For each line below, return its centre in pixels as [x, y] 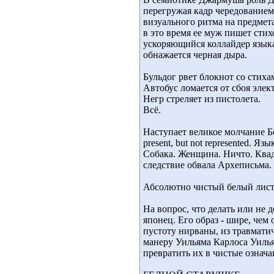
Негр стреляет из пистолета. [202, 99]
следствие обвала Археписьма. [207, 165]
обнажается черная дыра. [195, 55]
